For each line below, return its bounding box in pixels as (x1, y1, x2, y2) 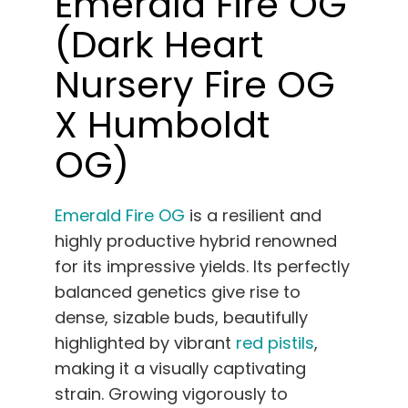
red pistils (236, 331, 314, 355)
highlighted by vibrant (55, 331, 236, 355)
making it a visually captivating (55, 357, 306, 381)
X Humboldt (55, 99, 270, 151)
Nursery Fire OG (55, 59, 335, 111)
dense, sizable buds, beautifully (55, 306, 308, 330)
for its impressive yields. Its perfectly (55, 255, 350, 279)
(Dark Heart (55, 19, 263, 71)
